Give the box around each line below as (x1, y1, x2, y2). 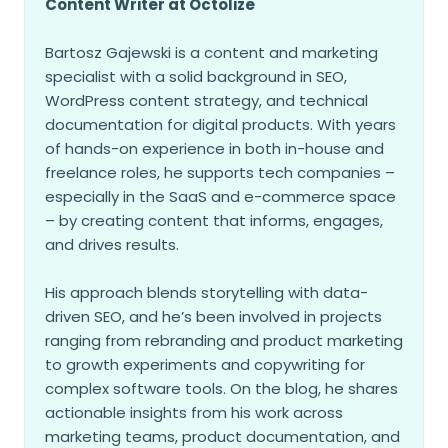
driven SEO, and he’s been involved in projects (45, 306, 382, 328)
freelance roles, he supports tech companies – (45, 162, 395, 184)
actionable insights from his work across (45, 402, 343, 424)
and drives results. (45, 234, 179, 256)
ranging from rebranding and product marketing (45, 330, 403, 352)
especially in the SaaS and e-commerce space (45, 186, 396, 208)
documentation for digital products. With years (45, 114, 396, 136)
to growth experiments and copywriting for (45, 354, 365, 376)
